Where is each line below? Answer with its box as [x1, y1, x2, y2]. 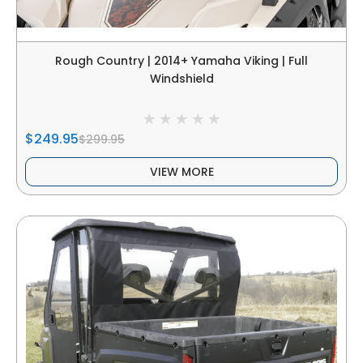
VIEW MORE [149, 164, 214, 181]
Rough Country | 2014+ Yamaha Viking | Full [55, 52, 308, 69]
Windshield [149, 70, 214, 87]
